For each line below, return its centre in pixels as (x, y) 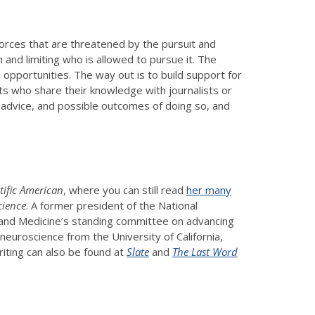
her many (209, 189)
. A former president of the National (112, 205)
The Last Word (205, 251)
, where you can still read (125, 189)
